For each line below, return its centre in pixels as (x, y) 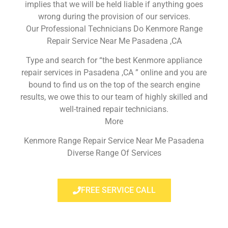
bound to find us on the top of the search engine (114, 84)
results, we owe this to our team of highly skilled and (114, 97)
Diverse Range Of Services (114, 153)
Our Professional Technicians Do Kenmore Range (114, 28)
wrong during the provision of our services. (114, 16)
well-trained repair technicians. (114, 109)
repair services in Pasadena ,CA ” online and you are (114, 72)
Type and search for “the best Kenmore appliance (114, 60)
